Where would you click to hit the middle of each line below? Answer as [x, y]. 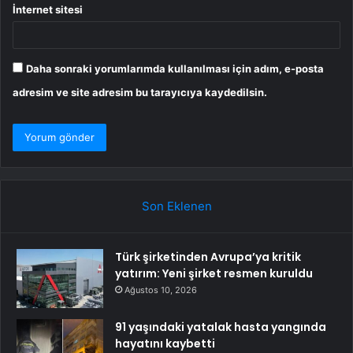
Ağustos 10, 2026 [161, 290]
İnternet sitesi [48, 10]
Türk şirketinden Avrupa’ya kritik [208, 257]
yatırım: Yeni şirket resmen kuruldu [214, 274]
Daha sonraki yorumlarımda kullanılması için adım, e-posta [175, 69]
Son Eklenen [176, 206]
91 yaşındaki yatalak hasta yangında [221, 327]
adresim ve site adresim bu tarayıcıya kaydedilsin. [140, 93]
